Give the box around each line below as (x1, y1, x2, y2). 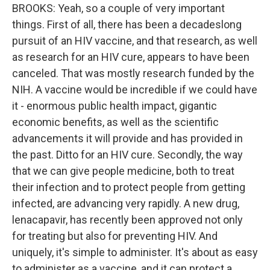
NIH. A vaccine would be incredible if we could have (12, 83, 257, 96)
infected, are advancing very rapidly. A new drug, (12, 197, 239, 210)
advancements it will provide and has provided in (12, 132, 243, 145)
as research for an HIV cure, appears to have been (12, 51, 250, 63)
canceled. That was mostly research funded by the (12, 67, 254, 80)
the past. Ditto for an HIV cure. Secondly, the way (12, 148, 243, 161)
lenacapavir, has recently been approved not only (12, 213, 243, 226)
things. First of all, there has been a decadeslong (12, 18, 242, 31)
